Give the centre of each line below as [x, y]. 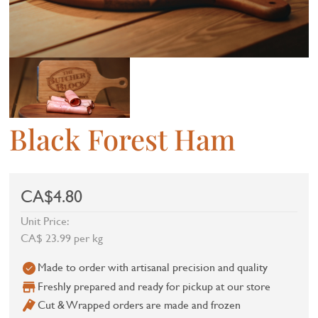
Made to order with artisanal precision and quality [153, 267]
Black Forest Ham [123, 139]
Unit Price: [45, 221]
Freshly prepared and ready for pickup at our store [154, 285]
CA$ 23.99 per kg [62, 238]
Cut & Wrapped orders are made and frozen [139, 304]
